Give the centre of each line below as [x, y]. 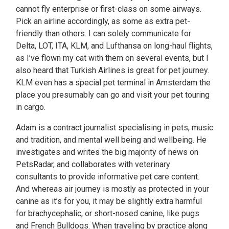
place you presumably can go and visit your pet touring [113, 95]
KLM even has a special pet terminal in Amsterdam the [113, 83]
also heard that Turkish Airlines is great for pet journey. [112, 70]
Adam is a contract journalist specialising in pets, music [114, 128]
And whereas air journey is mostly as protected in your [112, 189]
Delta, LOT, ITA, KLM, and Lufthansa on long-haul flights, [114, 46]
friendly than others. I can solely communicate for [104, 33]
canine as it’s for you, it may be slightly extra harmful [109, 201]
